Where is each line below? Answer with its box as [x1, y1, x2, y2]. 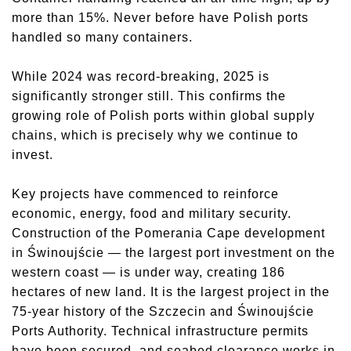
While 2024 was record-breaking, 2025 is [12, 70, 270, 83]
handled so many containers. [12, 31, 193, 44]
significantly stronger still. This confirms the [12, 89, 286, 103]
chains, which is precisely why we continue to [12, 128, 299, 142]
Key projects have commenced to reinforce [12, 187, 279, 201]
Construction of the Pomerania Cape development [12, 226, 325, 240]
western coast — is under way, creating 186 [12, 266, 285, 279]
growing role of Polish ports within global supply [12, 109, 315, 122]
